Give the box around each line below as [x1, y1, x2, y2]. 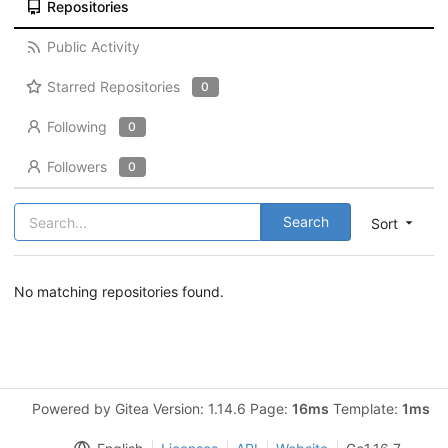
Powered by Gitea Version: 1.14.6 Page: [32, 400, 292, 417]
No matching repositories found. [14, 283, 224, 300]
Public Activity [46, 38, 140, 55]
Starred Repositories [46, 78, 180, 95]
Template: [329, 400, 402, 417]
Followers [46, 158, 107, 175]
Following [46, 118, 107, 135]
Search [283, 213, 329, 230]
